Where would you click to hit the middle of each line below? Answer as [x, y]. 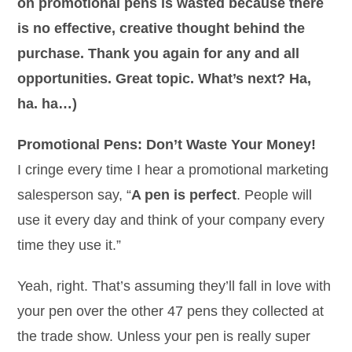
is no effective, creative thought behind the [161, 28]
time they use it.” [70, 245]
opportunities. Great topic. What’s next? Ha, [165, 79]
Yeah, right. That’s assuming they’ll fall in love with [174, 286]
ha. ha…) [48, 104]
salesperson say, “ [75, 195]
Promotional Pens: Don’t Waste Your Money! [167, 145]
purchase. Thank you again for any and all [159, 53]
